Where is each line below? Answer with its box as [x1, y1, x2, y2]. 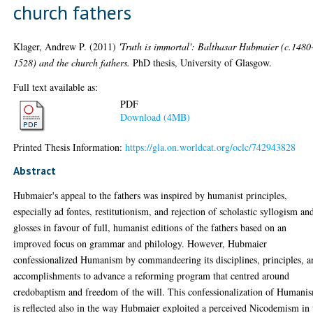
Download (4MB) [120, 110, 191, 124]
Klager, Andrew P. [13, 39, 87, 53]
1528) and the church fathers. [13, 55, 131, 69]
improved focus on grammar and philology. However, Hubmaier [13, 236, 268, 250]
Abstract [13, 163, 57, 177]
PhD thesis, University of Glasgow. [130, 55, 272, 69]
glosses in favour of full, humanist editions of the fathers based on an [13, 220, 287, 234]
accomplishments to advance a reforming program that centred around [13, 268, 290, 282]
